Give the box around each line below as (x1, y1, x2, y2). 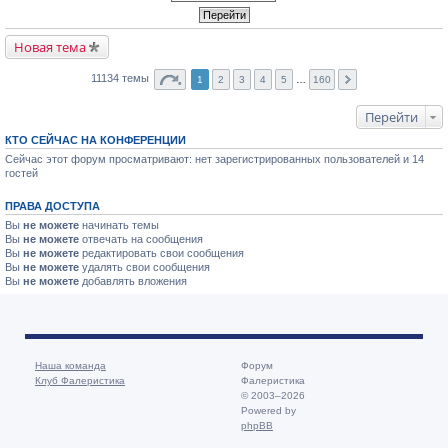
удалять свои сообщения (79, 261, 210, 273)
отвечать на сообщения (79, 233, 203, 245)
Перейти (365, 108, 418, 126)
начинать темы (79, 219, 159, 231)
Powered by (241, 404, 296, 416)
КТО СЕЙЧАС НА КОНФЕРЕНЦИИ (5, 134, 186, 146)
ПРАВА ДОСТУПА (5, 200, 100, 212)
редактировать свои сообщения (79, 247, 244, 259)
